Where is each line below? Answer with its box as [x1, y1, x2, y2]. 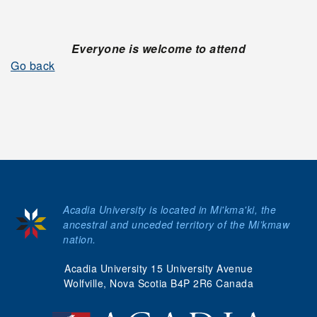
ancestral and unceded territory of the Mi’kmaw [63, 217, 289, 231]
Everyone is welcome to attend [71, 40, 246, 57]
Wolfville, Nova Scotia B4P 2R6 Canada [63, 276, 254, 290]
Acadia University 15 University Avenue [64, 261, 253, 275]
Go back [11, 57, 55, 74]
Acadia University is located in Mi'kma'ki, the [63, 202, 276, 217]
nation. [63, 232, 96, 246]
